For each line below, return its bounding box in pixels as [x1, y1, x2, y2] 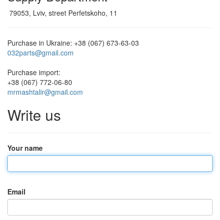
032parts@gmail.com [7, 48, 74, 58]
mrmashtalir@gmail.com [7, 87, 83, 97]
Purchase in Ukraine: [7, 38, 72, 48]
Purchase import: [7, 67, 60, 78]
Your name [7, 143, 43, 153]
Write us [7, 104, 61, 126]
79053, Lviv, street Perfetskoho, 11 [9, 8, 117, 18]
